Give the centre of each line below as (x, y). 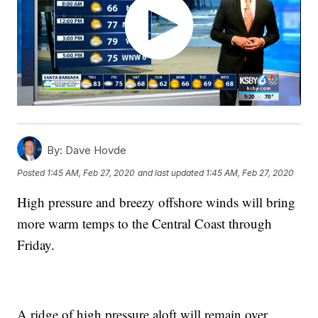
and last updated (171, 172)
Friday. (36, 245)
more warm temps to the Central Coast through (145, 224)
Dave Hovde (95, 150)
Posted (32, 172)
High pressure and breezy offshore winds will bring (157, 202)
